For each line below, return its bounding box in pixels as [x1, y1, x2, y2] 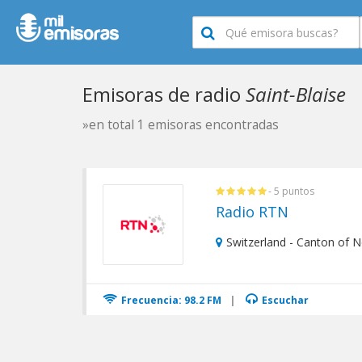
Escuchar [259, 293, 309, 307]
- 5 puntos [268, 184, 314, 198]
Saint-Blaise [246, 81, 346, 107]
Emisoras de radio [82, 81, 246, 107]
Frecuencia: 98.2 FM [119, 293, 221, 307]
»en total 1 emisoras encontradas [82, 116, 279, 133]
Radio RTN [216, 202, 288, 221]
